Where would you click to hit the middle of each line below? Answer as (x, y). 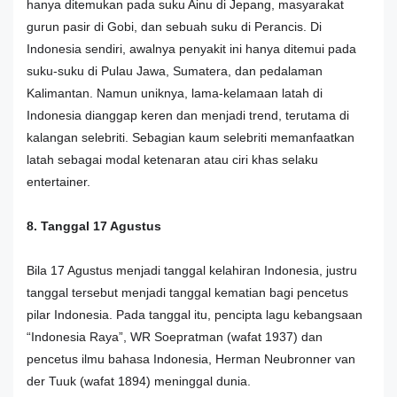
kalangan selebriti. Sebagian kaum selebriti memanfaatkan (191, 137)
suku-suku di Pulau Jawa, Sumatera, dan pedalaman (175, 70)
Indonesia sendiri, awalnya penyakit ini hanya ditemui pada (191, 48)
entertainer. (58, 181)
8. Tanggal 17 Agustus (94, 226)
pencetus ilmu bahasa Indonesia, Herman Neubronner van (191, 358)
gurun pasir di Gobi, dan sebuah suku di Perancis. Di (174, 26)
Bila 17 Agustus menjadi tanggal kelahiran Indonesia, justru (192, 270)
